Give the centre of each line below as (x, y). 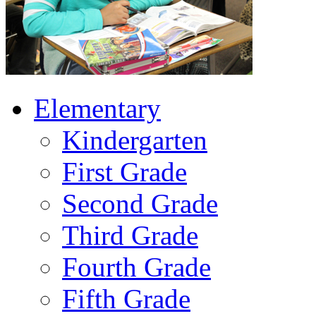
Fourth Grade (136, 267)
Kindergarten (135, 140)
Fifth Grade (126, 298)
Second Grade (140, 203)
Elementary (97, 108)
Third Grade (130, 235)
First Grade (124, 171)
